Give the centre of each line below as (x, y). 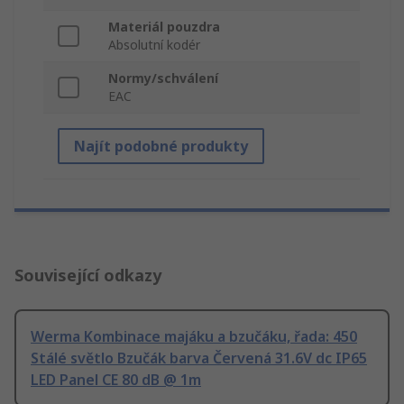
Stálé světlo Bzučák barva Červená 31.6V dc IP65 (199, 358)
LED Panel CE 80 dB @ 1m (116, 380)
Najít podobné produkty (161, 147)
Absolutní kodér (154, 45)
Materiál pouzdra (164, 27)
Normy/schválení (163, 78)
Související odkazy (88, 275)
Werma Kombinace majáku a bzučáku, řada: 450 (194, 337)
